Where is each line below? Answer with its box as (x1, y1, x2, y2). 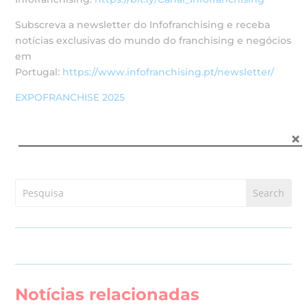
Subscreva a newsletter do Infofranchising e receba (15, 18, 271, 31)
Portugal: (15, 65, 63, 78)
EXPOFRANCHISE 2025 (15, 90, 125, 103)
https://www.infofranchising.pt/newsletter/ (62, 65, 278, 78)
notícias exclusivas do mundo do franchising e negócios (15, 34, 292, 47)
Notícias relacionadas (15, 284, 200, 304)
